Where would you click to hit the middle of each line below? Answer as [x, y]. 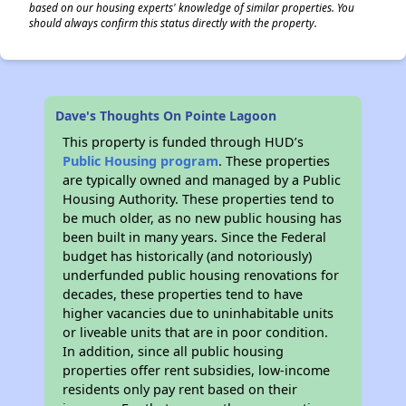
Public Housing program [141, 161]
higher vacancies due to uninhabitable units [198, 313]
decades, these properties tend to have [183, 294]
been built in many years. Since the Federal [195, 237]
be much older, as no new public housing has [203, 218]
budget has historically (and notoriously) [188, 256]
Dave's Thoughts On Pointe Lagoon [166, 116]
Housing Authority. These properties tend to [199, 199]
